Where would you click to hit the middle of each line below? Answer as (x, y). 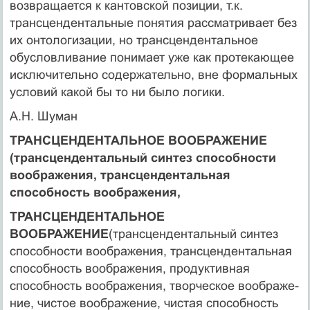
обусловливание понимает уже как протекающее (152, 57)
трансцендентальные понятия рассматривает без (153, 22)
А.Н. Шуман (43, 116)
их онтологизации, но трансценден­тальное (134, 40)
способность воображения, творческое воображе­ (154, 285)
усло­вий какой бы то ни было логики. (117, 92)
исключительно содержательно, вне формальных (153, 74)
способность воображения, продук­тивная (129, 268)
